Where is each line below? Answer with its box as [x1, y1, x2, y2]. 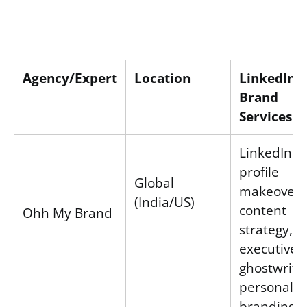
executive [239, 238, 297, 258]
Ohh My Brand [23, 203, 112, 222]
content [239, 200, 286, 219]
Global [134, 173, 174, 192]
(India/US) [134, 192, 195, 211]
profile [239, 162, 279, 181]
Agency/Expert [23, 68, 117, 87]
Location [134, 68, 191, 87]
